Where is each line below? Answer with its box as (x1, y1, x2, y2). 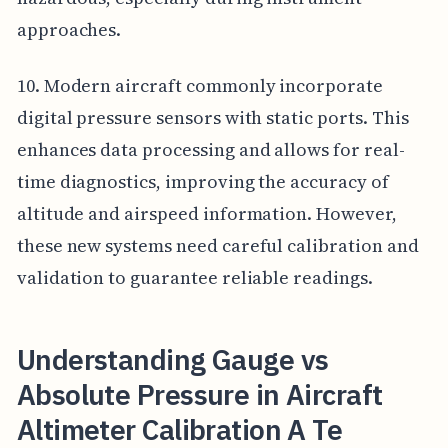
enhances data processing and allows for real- (16, 137, 405, 163)
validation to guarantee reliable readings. (16, 265, 373, 291)
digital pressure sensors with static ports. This (16, 105, 409, 131)
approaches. (16, 17, 122, 43)
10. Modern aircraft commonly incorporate (16, 73, 383, 99)
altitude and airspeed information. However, (16, 201, 397, 227)
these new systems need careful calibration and (16, 233, 419, 259)
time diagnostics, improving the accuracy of (16, 169, 389, 195)
